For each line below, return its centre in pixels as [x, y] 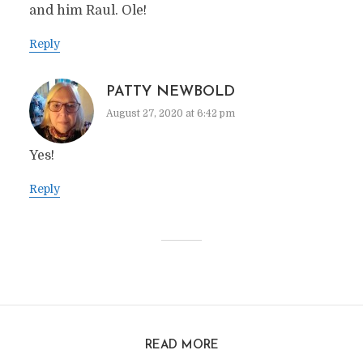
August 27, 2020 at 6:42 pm [170, 113]
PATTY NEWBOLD [170, 92]
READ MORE [181, 346]
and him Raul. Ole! [88, 11]
